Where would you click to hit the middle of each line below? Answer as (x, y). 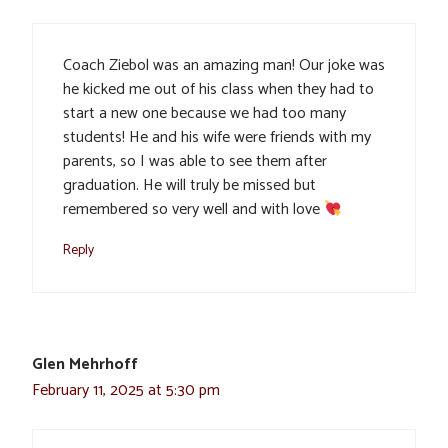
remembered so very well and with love (193, 210)
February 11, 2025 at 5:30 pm (126, 391)
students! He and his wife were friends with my (217, 138)
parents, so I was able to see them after (195, 162)
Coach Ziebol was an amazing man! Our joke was (224, 66)
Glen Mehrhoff (85, 365)
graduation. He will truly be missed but (189, 186)
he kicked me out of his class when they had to (218, 90)
